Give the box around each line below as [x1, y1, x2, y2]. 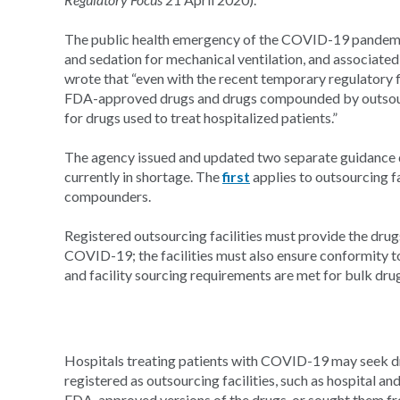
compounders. [64, 187, 151, 204]
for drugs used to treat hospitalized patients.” [64, 109, 337, 126]
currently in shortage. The [64, 168, 222, 185]
